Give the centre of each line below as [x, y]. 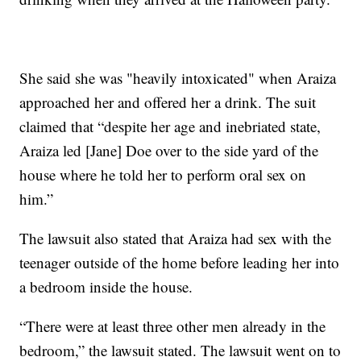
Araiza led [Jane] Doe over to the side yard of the [169, 150]
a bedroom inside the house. [106, 286]
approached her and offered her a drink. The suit [168, 102]
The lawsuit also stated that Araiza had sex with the [176, 238]
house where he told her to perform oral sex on [163, 174]
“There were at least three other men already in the [173, 326]
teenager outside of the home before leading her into [180, 262]
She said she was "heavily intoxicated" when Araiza [178, 77]
